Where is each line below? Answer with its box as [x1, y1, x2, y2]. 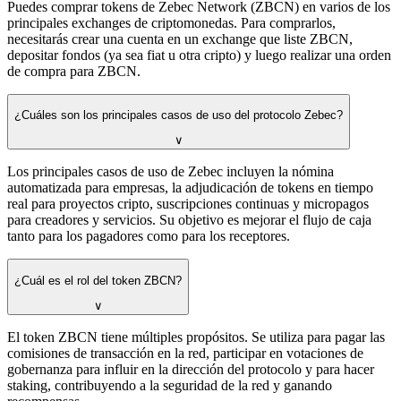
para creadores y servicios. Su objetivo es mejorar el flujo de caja [7, 212, 371, 228]
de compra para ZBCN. [7, 63, 141, 79]
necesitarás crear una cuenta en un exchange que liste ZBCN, [7, 30, 353, 47]
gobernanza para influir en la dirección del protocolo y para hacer [7, 362, 374, 378]
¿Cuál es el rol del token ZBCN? [14, 273, 182, 287]
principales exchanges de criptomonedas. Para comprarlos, [7, 14, 336, 30]
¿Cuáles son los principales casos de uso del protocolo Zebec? [14, 108, 343, 123]
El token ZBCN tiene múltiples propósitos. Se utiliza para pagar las [7, 329, 385, 346]
